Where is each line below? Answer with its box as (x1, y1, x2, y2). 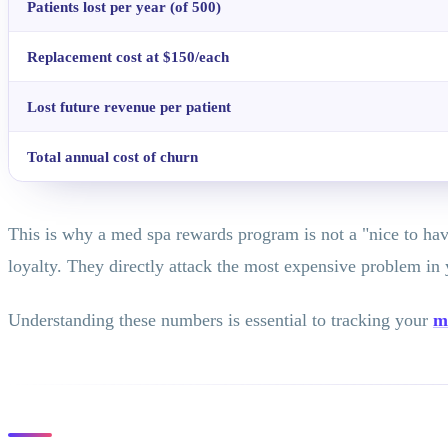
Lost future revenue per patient (27, 98, 232, 116)
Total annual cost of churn (27, 148, 199, 166)
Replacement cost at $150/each (27, 48, 230, 66)
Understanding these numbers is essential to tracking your (8, 309, 433, 330)
